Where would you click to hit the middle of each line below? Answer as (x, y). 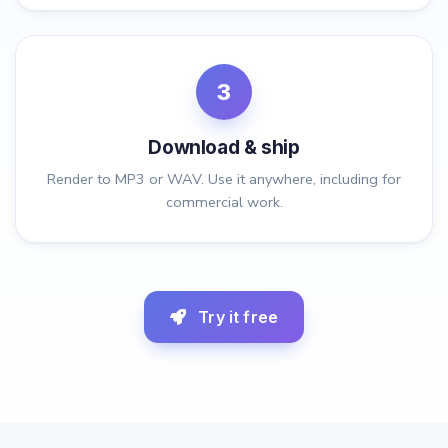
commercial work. (224, 202)
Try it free (236, 317)
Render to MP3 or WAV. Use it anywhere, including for (224, 179)
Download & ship (224, 148)
